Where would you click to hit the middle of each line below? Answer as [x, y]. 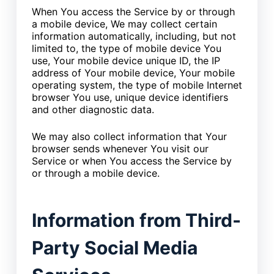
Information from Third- [136, 220]
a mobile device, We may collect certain [124, 24]
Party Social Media [114, 247]
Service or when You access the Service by [131, 161]
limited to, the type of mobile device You [126, 48]
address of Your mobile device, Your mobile [133, 72]
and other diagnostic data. [93, 109]
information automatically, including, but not [134, 36]
